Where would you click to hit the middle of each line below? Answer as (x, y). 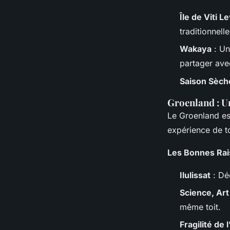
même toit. (200, 207)
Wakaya (196, 49)
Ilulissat (195, 175)
